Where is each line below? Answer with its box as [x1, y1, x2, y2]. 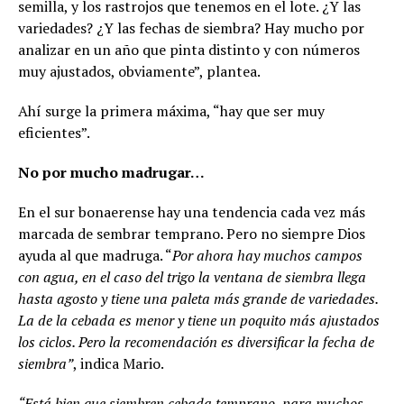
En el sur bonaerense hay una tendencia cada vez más [18, 201, 365, 222]
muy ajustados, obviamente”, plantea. [18, 60, 261, 81]
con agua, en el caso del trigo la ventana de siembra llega [18, 266, 366, 287]
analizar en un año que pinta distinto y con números [18, 39, 360, 60]
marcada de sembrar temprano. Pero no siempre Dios [18, 223, 365, 243]
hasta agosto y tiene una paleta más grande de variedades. [18, 288, 378, 308]
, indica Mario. [73, 353, 164, 373]
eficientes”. [18, 122, 90, 142]
